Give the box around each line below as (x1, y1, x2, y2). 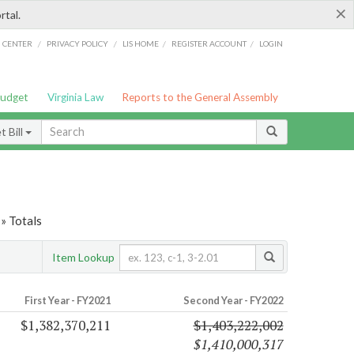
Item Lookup (52, 250, 115, 264)
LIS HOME (122, 38, 160, 48)
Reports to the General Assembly (122, 91, 279, 104)
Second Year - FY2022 (183, 294, 284, 307)
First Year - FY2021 (24, 294, 111, 307)
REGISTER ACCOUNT (171, 38, 247, 48)
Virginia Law (47, 91, 104, 104)
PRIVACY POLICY (46, 38, 108, 48)
